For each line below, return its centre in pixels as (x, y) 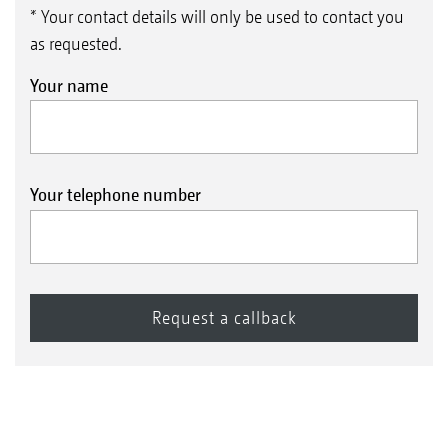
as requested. (76, 43)
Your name (69, 85)
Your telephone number (115, 195)
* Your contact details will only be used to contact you (217, 16)
